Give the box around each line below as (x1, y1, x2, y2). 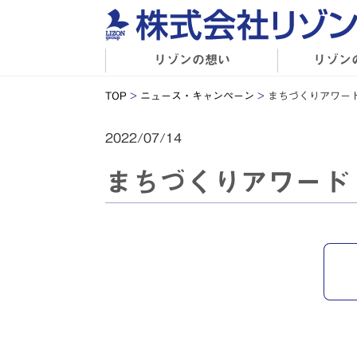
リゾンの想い (153, 53, 230, 66)
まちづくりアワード (104, 167, 350, 195)
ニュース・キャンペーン (139, 90, 255, 101)
